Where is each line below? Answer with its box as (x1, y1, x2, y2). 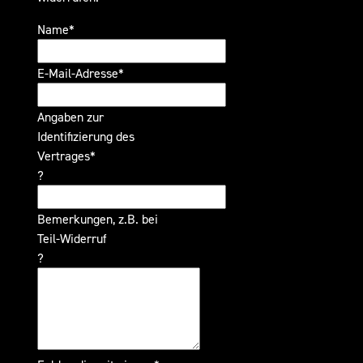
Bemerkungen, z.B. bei (37, 211, 158, 228)
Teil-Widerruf (37, 230, 107, 247)
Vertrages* (37, 147, 96, 164)
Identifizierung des (37, 128, 135, 145)
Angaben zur (37, 109, 104, 126)
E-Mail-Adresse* (37, 65, 124, 82)
